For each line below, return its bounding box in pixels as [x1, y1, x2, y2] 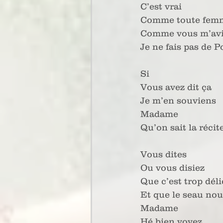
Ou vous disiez [140, 163, 207, 173]
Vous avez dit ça [140, 82, 212, 92]
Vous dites [140, 149, 189, 159]
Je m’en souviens [140, 96, 219, 106]
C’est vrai [140, 1, 182, 11]
